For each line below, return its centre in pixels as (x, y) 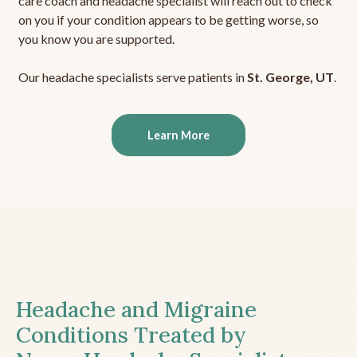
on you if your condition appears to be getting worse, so (168, 20)
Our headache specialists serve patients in (132, 77)
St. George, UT (290, 77)
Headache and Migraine (136, 310)
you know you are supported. (96, 39)
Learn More (178, 135)
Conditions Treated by (131, 335)
